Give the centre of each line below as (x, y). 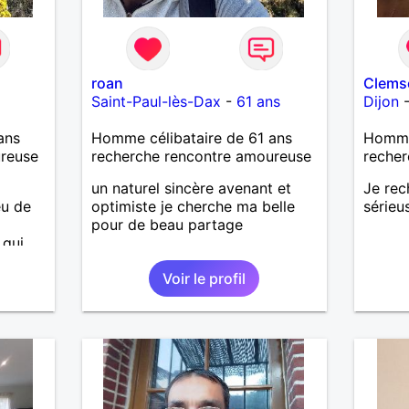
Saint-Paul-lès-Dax (156, 101)
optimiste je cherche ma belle (193, 206)
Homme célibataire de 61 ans (191, 137)
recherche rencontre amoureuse (201, 156)
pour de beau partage (167, 224)
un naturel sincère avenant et (191, 188)
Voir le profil (204, 278)
